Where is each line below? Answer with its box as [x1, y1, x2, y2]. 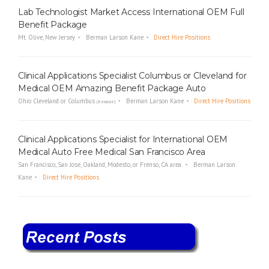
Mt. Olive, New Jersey [18, 33, 75, 42]
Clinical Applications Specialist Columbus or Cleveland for [18, 70, 247, 81]
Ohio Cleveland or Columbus [18, 96, 97, 105]
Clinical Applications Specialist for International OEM [18, 133, 228, 145]
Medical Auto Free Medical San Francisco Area [18, 146, 206, 157]
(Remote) [97, 98, 115, 104]
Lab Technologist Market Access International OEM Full [18, 7, 244, 18]
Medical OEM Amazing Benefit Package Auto [18, 82, 206, 94]
